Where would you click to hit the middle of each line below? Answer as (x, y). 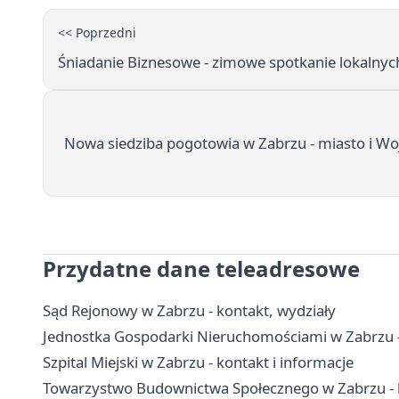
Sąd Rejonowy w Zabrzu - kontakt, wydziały (189, 310)
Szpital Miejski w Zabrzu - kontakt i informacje (198, 362)
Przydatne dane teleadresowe (201, 268)
